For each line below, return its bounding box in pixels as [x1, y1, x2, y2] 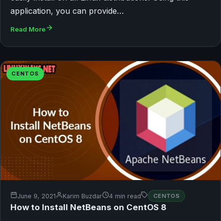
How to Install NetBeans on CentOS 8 [10, 202, 166, 213]
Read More [10, 25, 45, 33]
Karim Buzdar [63, 192, 102, 200]
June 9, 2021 [17, 192, 56, 200]
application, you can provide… [10, 5, 124, 16]
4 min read [109, 192, 141, 200]
